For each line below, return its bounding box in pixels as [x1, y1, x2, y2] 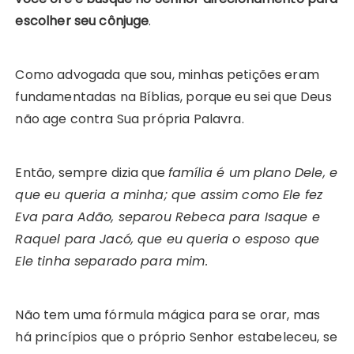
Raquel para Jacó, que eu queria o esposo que [15, 230, 320, 249]
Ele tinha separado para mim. [15, 252, 208, 271]
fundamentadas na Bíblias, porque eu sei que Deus [15, 88, 332, 107]
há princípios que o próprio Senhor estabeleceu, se [15, 328, 337, 347]
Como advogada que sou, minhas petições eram [15, 66, 319, 85]
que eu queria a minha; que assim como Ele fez [15, 186, 323, 205]
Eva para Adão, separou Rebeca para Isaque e [15, 208, 320, 227]
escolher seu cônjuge [15, 12, 149, 31]
